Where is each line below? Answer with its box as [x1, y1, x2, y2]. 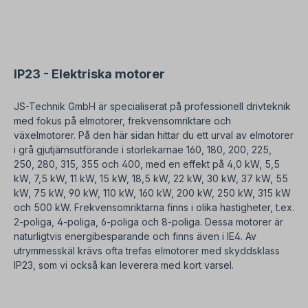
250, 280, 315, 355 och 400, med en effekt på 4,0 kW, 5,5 [14, 158, 280, 170]
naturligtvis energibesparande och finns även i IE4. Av [14, 230, 256, 243]
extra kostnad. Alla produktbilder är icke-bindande [39, 37, 268, 49]
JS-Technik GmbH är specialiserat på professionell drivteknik [14, 100, 291, 113]
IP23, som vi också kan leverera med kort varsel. [14, 259, 234, 272]
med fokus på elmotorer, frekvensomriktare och [14, 115, 231, 127]
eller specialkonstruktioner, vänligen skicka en [39, 12, 249, 25]
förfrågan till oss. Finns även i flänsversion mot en [39, 25, 262, 37]
